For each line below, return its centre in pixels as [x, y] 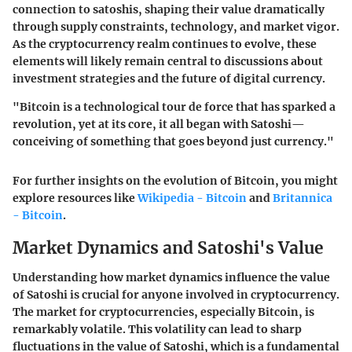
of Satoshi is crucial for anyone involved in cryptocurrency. [176, 295]
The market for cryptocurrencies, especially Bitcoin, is [163, 312]
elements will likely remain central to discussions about [168, 61]
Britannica [302, 198]
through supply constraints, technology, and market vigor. [176, 26]
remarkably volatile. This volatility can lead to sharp [157, 330]
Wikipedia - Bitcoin [192, 198]
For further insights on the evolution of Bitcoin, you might [175, 180]
